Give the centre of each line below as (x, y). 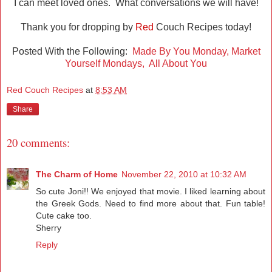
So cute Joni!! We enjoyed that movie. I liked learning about (151, 192)
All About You (178, 64)
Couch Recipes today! (202, 27)
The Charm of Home (77, 175)
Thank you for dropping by (78, 27)
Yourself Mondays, (105, 64)
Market (246, 52)
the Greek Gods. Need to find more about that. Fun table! (151, 204)
